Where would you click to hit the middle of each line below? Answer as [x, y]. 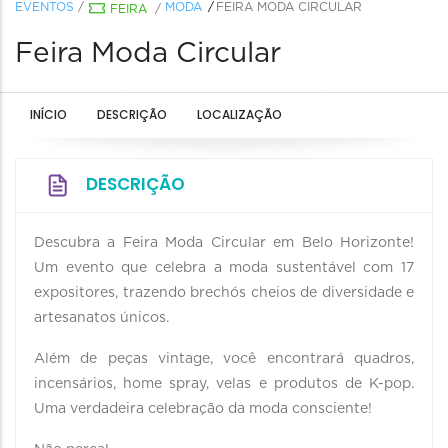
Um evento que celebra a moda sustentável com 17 [224, 268]
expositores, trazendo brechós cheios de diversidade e [224, 293]
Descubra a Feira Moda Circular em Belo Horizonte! [224, 243]
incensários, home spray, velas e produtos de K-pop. [224, 384]
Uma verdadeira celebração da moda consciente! [205, 409]
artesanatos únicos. [101, 318]
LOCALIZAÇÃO [239, 114]
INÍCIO [48, 114]
